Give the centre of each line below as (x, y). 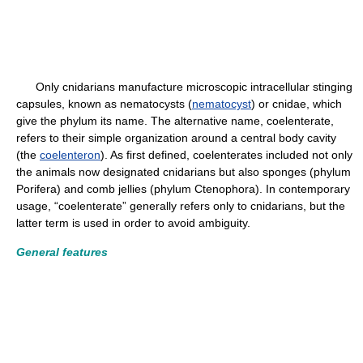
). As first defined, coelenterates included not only (226, 155)
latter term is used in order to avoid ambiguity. (133, 223)
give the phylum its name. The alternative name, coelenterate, (175, 121)
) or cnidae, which (297, 104)
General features (62, 252)
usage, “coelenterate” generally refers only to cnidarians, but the (181, 206)
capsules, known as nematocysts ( (104, 104)
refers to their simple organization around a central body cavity (176, 138)
